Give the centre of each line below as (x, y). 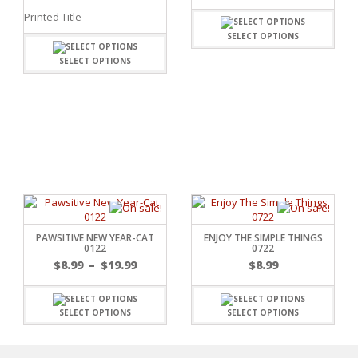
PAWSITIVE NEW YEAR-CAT (95, 238)
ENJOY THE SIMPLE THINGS (263, 238)
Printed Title (53, 17)
